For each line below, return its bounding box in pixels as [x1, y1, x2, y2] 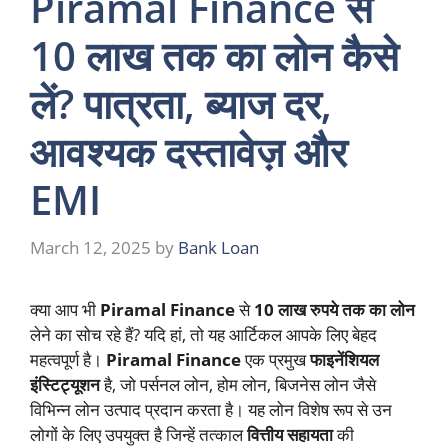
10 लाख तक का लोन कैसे [30, 28, 399, 84]
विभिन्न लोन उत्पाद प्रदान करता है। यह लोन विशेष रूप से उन [30, 397, 392, 421]
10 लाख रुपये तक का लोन [254, 297, 415, 321]
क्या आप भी [30, 297, 100, 321]
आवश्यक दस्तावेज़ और [30, 124, 347, 180]
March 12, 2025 [30, 235, 151, 259]
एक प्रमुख [241, 347, 310, 371]
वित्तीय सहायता [247, 422, 333, 446]
